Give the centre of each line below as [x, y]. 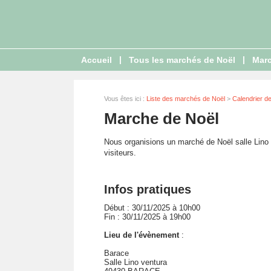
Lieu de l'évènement [142, 235]
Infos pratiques [148, 189]
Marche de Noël [162, 119]
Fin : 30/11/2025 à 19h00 [147, 217]
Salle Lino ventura [135, 262]
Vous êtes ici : [125, 99]
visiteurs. [120, 153]
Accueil [96, 60]
